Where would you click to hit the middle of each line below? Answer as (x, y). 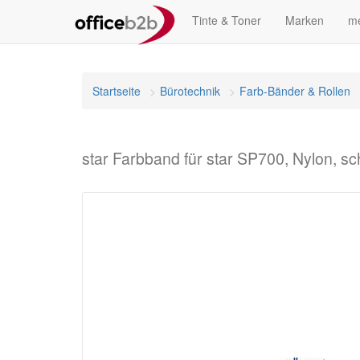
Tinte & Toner (227, 20)
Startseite (117, 91)
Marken (305, 20)
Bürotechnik (190, 91)
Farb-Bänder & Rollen (295, 91)
